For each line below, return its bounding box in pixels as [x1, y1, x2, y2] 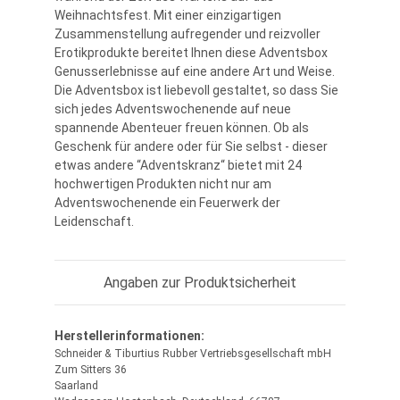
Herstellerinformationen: [54, 329, 204, 344]
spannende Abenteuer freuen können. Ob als [54, 121, 309, 136]
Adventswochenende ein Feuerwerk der [54, 196, 280, 211]
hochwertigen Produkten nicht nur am [54, 177, 271, 192]
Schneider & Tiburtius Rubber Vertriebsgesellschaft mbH [54, 347, 331, 361]
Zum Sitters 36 [54, 363, 127, 377]
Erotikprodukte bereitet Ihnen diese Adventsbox [54, 46, 328, 61]
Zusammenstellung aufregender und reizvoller [54, 27, 321, 42]
